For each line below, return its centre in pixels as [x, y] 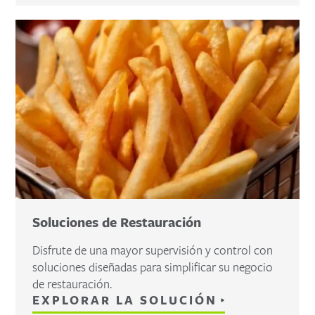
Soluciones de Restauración [117, 222]
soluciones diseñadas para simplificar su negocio [153, 266]
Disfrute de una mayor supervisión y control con [153, 250]
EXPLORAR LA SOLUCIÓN [125, 300]
